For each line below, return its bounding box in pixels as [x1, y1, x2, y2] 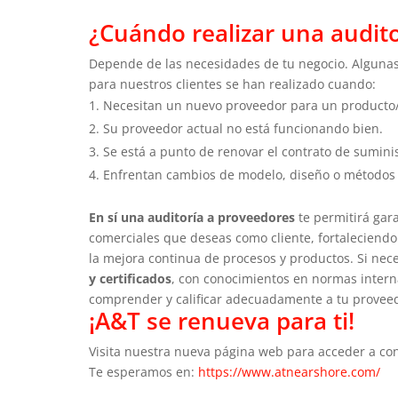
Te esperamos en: [89, 362, 198, 380]
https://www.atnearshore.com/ [198, 362, 380, 380]
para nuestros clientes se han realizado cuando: [89, 75, 376, 92]
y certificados [89, 269, 171, 287]
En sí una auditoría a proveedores [89, 208, 295, 226]
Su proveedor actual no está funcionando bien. [103, 119, 383, 137]
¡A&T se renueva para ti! [89, 304, 354, 337]
